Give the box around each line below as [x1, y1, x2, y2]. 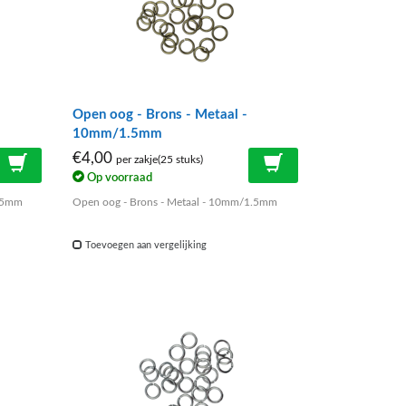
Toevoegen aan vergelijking [82, 240, 208, 251]
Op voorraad [84, 172, 153, 184]
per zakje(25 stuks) [116, 154, 204, 165]
